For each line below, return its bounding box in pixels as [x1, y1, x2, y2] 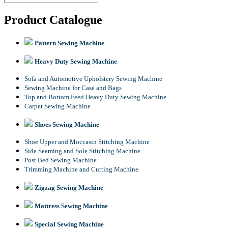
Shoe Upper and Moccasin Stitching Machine [24, 137, 150, 146]
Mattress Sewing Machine [35, 202, 108, 210]
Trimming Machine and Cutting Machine [24, 165, 138, 173]
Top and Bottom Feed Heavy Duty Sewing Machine [24, 93, 166, 101]
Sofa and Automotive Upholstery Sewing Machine [24, 74, 162, 82]
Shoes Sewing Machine [35, 120, 99, 128]
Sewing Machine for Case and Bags [24, 83, 122, 92]
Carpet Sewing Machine [24, 102, 91, 110]
